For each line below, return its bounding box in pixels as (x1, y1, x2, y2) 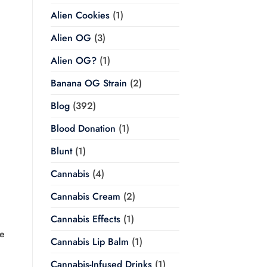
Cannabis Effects (50, 212, 120, 226)
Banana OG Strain (50, 76, 127, 91)
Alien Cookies (50, 8, 110, 23)
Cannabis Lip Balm (50, 235, 129, 249)
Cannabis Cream (50, 190, 120, 204)
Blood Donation (50, 122, 116, 136)
